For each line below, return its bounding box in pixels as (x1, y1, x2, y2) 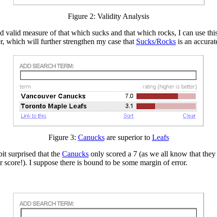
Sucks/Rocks (136, 37, 176, 46)
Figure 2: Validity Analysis (68, 12, 149, 20)
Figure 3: (48, 133, 78, 141)
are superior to (104, 133, 152, 141)
